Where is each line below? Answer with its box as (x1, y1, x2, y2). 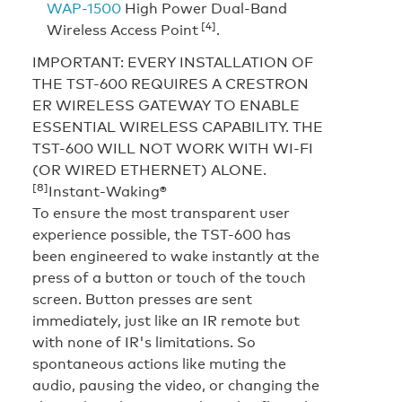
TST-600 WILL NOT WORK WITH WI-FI (32, 137, 313, 158)
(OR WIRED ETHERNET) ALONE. (32, 159, 267, 179)
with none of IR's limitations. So (32, 331, 256, 352)
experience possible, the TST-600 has (32, 223, 291, 244)
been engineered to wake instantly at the (32, 245, 319, 266)
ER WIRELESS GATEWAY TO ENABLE (32, 94, 300, 115)
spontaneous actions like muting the (32, 353, 286, 373)
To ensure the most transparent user (32, 202, 290, 223)
